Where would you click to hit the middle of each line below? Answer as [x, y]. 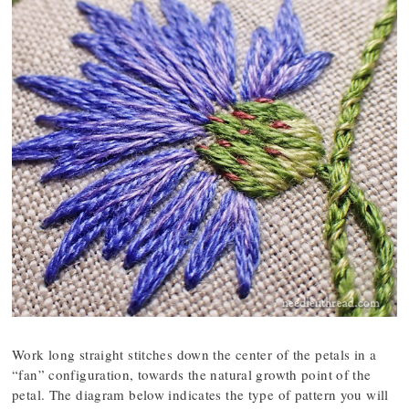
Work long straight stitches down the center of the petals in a [194, 354]
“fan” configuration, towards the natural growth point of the [192, 374]
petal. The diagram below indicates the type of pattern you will [200, 394]
